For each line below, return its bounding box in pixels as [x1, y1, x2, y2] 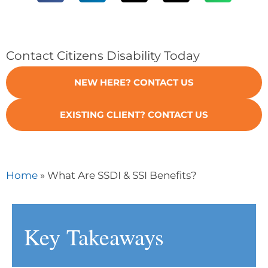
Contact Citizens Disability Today [6, 47, 200, 63]
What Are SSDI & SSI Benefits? [47, 169, 197, 181]
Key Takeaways [24, 221, 164, 252]
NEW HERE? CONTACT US [74, 77, 194, 88]
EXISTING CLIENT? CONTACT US [60, 109, 208, 120]
